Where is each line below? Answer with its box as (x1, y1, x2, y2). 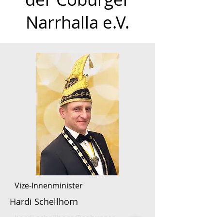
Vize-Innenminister (15, 180, 83, 191)
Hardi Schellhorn (10, 196, 78, 207)
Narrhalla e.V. (26, 11, 129, 33)
